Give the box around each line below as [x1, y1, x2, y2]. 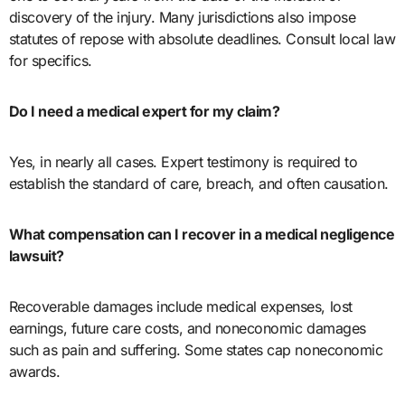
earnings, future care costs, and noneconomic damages [8, 319, 366, 338]
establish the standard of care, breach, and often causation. [8, 174, 389, 193]
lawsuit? [8, 247, 64, 266]
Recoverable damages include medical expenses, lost [8, 297, 353, 316]
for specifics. [8, 52, 92, 71]
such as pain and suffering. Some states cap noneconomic [8, 341, 383, 360]
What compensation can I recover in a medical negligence [8, 225, 395, 244]
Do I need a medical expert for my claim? [8, 102, 280, 121]
